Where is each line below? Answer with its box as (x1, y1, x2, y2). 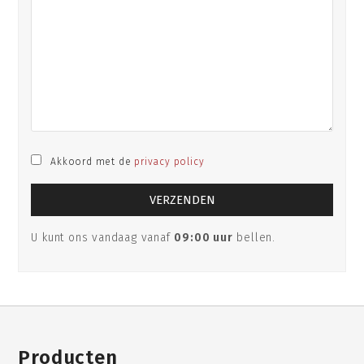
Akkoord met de (50, 156, 135, 168)
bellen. (232, 230, 276, 245)
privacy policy (134, 156, 205, 168)
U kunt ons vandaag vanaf (31, 230, 175, 245)
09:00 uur (174, 230, 233, 245)
